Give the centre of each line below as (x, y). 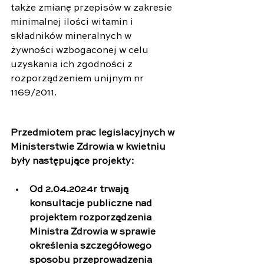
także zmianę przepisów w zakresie (93, 8)
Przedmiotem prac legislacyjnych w (94, 133)
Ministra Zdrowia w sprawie (94, 232)
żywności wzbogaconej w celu (81, 50)
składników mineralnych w (72, 36)
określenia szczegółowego (92, 246)
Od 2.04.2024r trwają (80, 189)
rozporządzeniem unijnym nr (78, 79)
